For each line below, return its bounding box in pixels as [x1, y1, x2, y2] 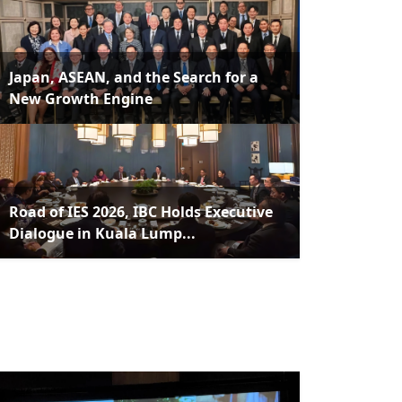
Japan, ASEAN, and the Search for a [9, 67, 258, 87]
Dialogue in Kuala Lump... [9, 223, 196, 243]
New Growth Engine [9, 89, 153, 109]
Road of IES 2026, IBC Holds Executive [9, 202, 273, 222]
